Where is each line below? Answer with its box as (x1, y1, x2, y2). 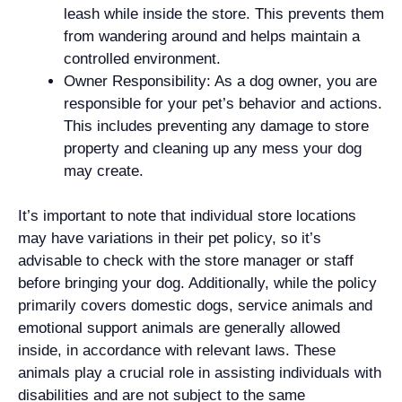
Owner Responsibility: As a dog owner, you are (64, 72, 377, 90)
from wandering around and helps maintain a (64, 27, 360, 45)
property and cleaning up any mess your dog (64, 139, 362, 157)
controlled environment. (64, 49, 221, 67)
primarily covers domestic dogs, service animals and (18, 297, 372, 314)
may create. (64, 162, 144, 179)
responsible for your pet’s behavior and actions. (64, 94, 382, 112)
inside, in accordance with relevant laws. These (18, 342, 336, 359)
